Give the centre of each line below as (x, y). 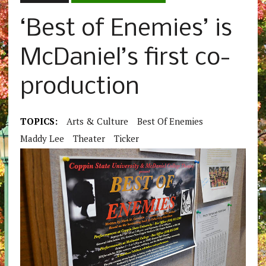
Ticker (126, 139)
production (80, 88)
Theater (89, 139)
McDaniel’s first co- (125, 59)
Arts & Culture (97, 121)
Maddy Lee (42, 139)
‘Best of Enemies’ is (126, 30)
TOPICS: (39, 121)
